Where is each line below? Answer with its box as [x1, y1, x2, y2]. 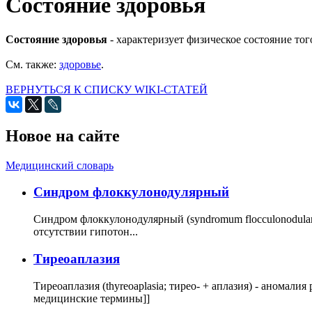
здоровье [59, 58, 101, 70]
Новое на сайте [6, 126, 120, 145]
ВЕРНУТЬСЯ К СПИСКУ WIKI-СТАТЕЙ [6, 83, 208, 95]
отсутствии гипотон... [33, 226, 138, 238]
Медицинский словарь [6, 159, 114, 171]
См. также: [6, 58, 59, 70]
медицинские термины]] [33, 292, 150, 304]
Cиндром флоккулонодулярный [33, 185, 229, 200]
